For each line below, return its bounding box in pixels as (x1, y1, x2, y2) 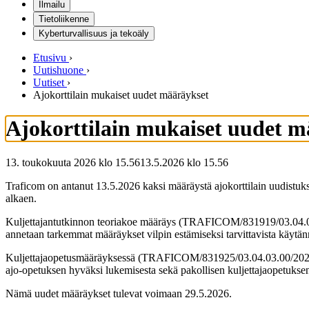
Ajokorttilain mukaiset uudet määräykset (33, 89, 208, 101)
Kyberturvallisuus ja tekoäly (39, 28, 149, 39)
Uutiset (33, 77, 64, 88)
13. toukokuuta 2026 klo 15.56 (6, 156, 140, 168)
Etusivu (33, 52, 66, 63)
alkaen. (6, 192, 37, 204)
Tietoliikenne (39, 14, 89, 24)
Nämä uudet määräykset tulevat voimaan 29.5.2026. (6, 287, 232, 299)
